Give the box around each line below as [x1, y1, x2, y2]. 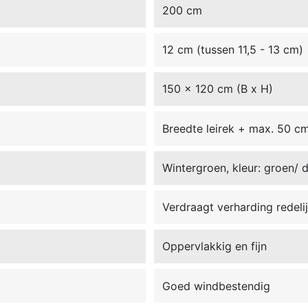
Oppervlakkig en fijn [162, 239, 267, 254]
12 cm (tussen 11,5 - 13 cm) [162, 43, 304, 57]
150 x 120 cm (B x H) [162, 82, 274, 96]
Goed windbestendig [162, 278, 271, 293]
